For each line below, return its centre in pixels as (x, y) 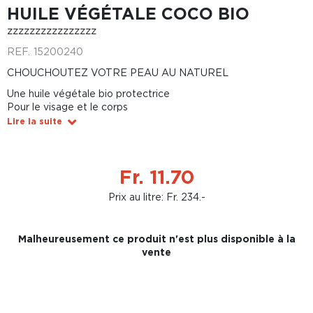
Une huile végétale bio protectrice (88, 93)
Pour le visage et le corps (67, 107)
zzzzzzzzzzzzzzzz (52, 30)
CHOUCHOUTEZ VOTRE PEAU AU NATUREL (118, 72)
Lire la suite (35, 121)
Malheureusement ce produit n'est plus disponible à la (156, 239)
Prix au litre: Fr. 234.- (156, 197)
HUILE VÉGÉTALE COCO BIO (128, 13)
